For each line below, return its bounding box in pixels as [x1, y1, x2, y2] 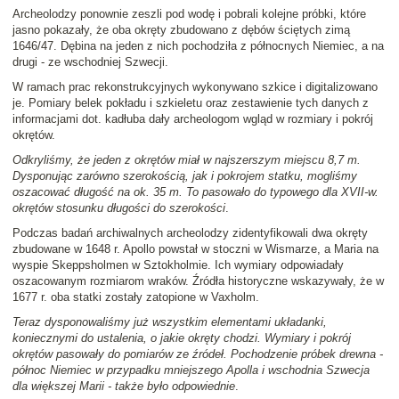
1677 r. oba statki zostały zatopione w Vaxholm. [12, 290, 259, 305]
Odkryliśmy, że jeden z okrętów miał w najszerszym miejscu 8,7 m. [12, 153, 361, 167]
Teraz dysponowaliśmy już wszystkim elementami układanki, [12, 315, 327, 330]
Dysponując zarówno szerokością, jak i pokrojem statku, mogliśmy [12, 169, 357, 183]
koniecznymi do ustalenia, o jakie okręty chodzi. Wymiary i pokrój [12, 331, 351, 346]
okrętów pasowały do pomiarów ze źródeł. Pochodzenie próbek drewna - [12, 347, 383, 362]
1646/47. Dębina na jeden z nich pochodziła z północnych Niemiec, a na [12, 39, 384, 53]
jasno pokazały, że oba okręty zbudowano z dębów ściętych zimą [12, 23, 350, 37]
